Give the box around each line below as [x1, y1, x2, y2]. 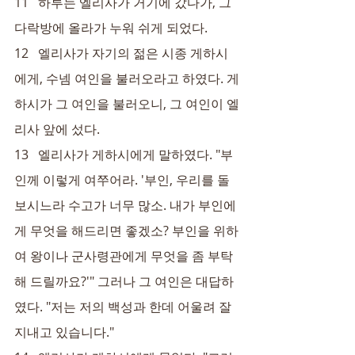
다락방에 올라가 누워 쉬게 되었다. [14, 19, 208, 36]
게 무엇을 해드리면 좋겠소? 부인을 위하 [14, 222, 239, 239]
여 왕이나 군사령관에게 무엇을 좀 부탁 [14, 247, 233, 265]
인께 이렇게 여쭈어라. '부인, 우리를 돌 [14, 171, 230, 189]
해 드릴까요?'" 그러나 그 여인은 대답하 [14, 273, 234, 290]
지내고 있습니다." [14, 323, 114, 341]
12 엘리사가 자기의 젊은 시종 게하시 [14, 44, 228, 62]
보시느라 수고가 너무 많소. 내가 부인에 [14, 197, 236, 214]
